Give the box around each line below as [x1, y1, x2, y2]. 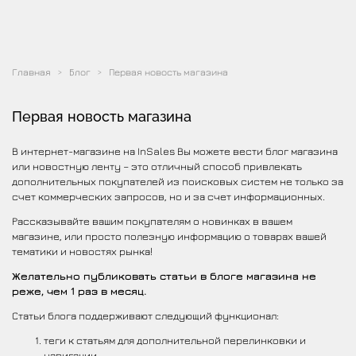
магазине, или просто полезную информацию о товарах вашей [12, 229, 327, 242]
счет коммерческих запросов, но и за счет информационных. [12, 189, 325, 203]
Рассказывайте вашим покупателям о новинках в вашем [12, 214, 292, 227]
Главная [12, 65, 51, 78]
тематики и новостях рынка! [12, 244, 153, 257]
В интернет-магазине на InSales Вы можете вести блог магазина [12, 144, 338, 157]
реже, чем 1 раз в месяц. [12, 284, 147, 297]
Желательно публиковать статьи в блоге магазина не [12, 269, 316, 282]
